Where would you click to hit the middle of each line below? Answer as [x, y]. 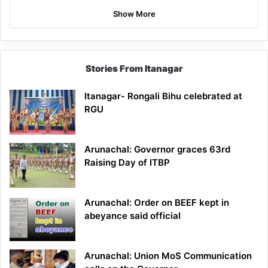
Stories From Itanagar [134, 69]
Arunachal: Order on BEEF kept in [157, 203]
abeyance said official [133, 216]
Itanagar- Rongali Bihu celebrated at [163, 96]
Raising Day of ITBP [127, 163]
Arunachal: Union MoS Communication [168, 256]
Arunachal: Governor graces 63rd [157, 150]
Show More [134, 14]
